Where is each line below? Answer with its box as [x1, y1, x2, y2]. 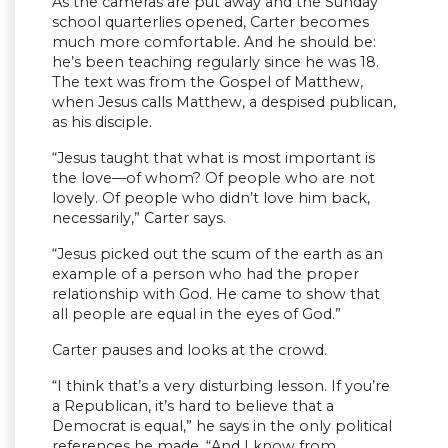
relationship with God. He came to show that [52, 285, 380, 304]
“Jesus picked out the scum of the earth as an [52, 245, 383, 264]
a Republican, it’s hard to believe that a [52, 397, 334, 416]
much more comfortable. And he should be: [52, 33, 376, 52]
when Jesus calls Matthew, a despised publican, [52, 93, 396, 112]
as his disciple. [52, 113, 152, 132]
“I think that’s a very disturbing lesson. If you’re [52, 377, 390, 396]
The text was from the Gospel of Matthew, [52, 73, 363, 92]
